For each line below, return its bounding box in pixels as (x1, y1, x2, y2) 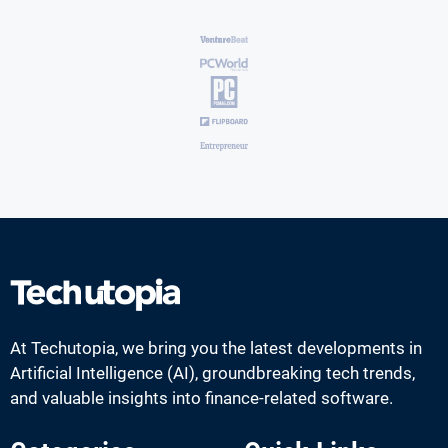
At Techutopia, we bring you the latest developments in (10, 337, 422, 358)
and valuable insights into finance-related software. (10, 387, 393, 408)
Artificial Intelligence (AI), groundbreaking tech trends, (10, 362, 415, 383)
